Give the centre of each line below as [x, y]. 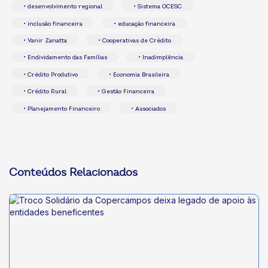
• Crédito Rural [45, 92]
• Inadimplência [160, 58]
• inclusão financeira [53, 24]
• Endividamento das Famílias [66, 58]
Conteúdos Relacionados [73, 173]
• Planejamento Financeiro [62, 109]
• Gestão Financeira [126, 92]
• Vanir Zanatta [45, 41]
